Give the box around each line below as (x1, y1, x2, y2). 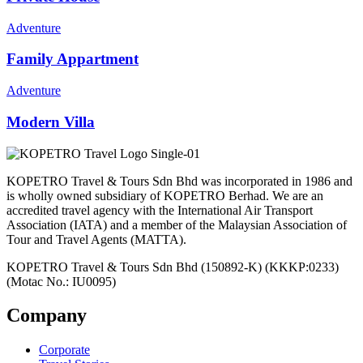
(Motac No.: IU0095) (6, 274, 116, 288)
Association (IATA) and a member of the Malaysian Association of (6, 217, 347, 232)
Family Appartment (6, 50, 139, 68)
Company (6, 305, 87, 327)
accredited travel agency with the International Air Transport (6, 203, 313, 217)
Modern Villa (6, 113, 95, 130)
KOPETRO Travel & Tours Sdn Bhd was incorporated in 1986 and (6, 173, 352, 188)
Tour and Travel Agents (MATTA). (6, 232, 186, 246)
